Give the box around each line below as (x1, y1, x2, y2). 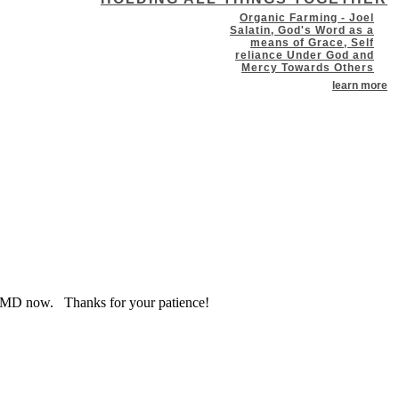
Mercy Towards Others (241, 61, 374, 74)
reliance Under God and (235, 48, 374, 61)
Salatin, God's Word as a (230, 23, 374, 37)
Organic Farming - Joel (240, 11, 374, 24)
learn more (332, 78, 387, 92)
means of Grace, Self (250, 36, 374, 49)
